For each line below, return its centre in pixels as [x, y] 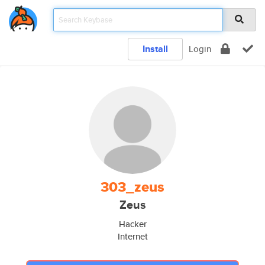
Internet [132, 236]
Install [155, 49]
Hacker [132, 224]
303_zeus [132, 187]
